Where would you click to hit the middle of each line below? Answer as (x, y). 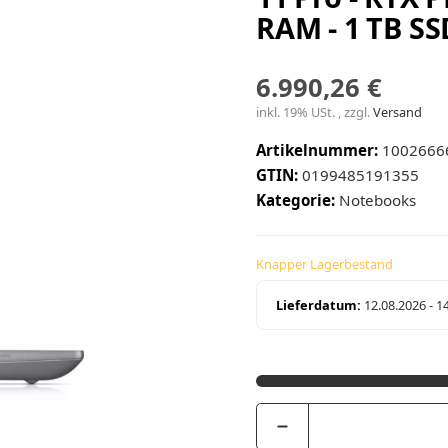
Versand (397, 112)
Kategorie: (297, 200)
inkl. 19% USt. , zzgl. (314, 112)
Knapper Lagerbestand (324, 264)
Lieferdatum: (319, 305)
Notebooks (377, 200)
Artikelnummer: (317, 150)
